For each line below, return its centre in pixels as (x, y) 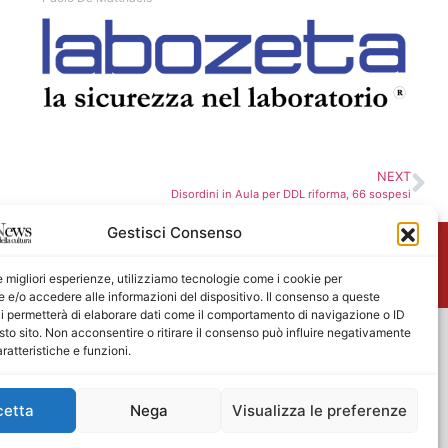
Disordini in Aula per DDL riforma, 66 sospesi (291, 193)
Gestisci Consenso (175, 233)
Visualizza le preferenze (319, 410)
